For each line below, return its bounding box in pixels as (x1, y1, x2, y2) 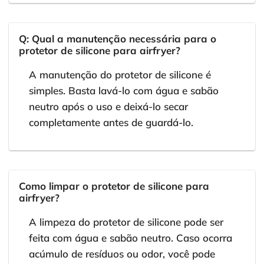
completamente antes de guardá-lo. (29, 116, 193, 129)
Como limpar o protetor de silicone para (19, 180, 209, 193)
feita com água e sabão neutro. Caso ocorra (29, 232, 232, 245)
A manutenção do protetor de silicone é (29, 68, 211, 81)
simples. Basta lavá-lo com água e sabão (29, 84, 219, 97)
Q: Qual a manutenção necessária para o (19, 32, 216, 45)
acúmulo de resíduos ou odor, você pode (29, 247, 215, 260)
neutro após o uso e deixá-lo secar (29, 100, 188, 113)
